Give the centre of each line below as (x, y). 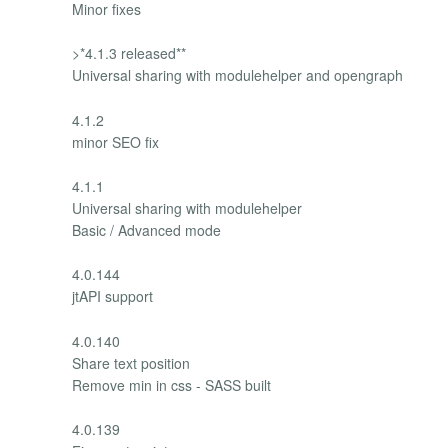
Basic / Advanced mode (146, 230)
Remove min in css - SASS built (171, 384)
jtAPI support (112, 296)
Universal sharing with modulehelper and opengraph (237, 75)
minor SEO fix (115, 141)
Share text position (131, 362)
